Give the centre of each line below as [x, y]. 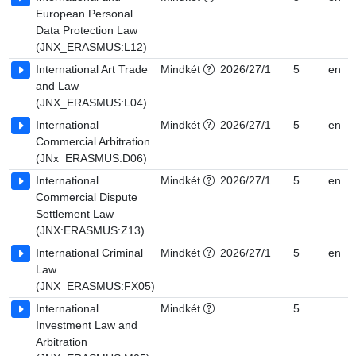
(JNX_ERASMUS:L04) [91, 103]
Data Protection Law [87, 30]
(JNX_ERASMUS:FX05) [95, 286]
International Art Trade [92, 69]
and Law [57, 86]
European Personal [84, 14]
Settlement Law [75, 214]
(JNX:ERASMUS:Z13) [90, 230]
